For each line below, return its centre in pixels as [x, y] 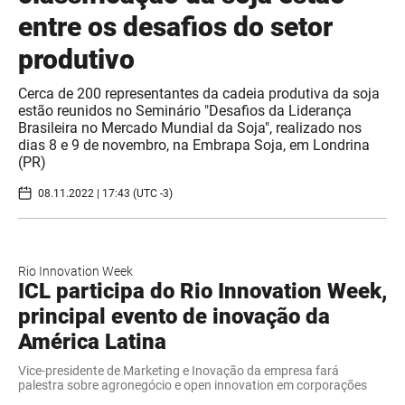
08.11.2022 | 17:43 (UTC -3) [105, 193]
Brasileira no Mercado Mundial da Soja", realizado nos [190, 128]
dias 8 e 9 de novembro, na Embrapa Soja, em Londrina [194, 146]
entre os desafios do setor [175, 27]
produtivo [76, 60]
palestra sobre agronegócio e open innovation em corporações [193, 386]
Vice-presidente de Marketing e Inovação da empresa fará [179, 371]
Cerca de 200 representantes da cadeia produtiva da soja [199, 94]
